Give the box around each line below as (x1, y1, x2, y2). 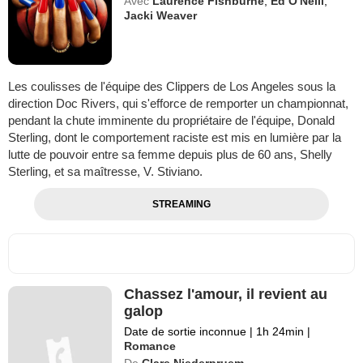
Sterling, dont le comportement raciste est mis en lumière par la (8, 130, 341, 144)
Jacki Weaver (124, 9, 198, 22)
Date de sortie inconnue (124, 324, 250, 338)
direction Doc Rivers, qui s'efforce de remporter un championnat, (8, 96, 348, 110)
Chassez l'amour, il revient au (124, 285, 328, 302)
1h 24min (253, 324, 308, 338)
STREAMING (152, 198, 211, 210)
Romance (124, 339, 177, 352)
